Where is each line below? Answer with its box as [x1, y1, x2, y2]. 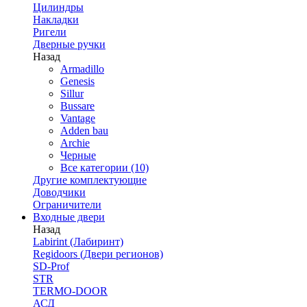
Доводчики [33, 186, 86, 198]
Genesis [60, 75, 95, 87]
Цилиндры [33, 1, 84, 13]
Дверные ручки [33, 38, 106, 50]
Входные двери [33, 211, 105, 223]
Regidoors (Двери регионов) [33, 248, 163, 260]
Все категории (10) [60, 162, 149, 173]
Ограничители [33, 199, 101, 210]
